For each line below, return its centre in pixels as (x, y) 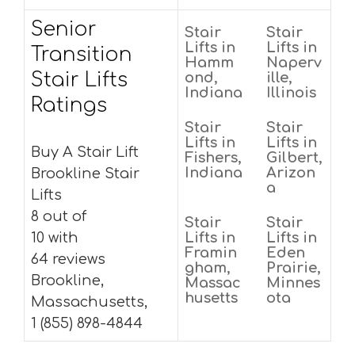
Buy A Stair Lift (85, 152)
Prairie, (294, 268)
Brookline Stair (85, 174)
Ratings (69, 105)
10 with (55, 238)
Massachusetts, (89, 302)
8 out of (59, 216)
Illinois (291, 93)
